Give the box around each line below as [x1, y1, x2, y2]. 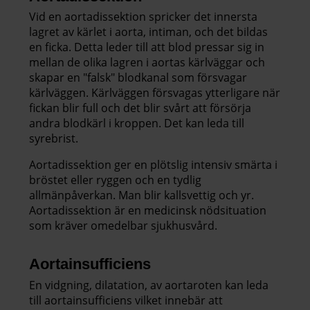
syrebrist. [29, 131, 78, 147]
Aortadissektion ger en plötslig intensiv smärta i [29, 157, 277, 173]
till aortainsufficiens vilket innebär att [29, 292, 223, 308]
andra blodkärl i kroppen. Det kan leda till [29, 116, 244, 131]
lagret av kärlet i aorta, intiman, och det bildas [29, 24, 268, 40]
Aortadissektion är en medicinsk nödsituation [29, 203, 266, 219]
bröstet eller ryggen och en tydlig [29, 172, 201, 188]
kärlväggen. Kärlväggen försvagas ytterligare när [29, 85, 280, 101]
